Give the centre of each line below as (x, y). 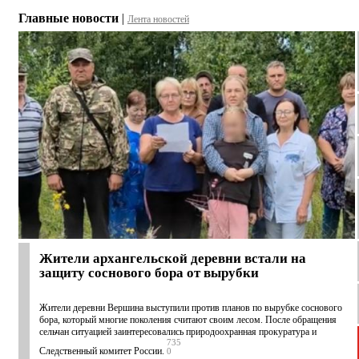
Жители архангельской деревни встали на (173, 259)
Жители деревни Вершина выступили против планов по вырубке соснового (191, 308)
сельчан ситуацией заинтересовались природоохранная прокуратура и (178, 332)
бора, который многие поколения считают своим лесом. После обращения (188, 320)
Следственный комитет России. (102, 351)
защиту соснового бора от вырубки (149, 273)
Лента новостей (158, 20)
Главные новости (69, 18)
